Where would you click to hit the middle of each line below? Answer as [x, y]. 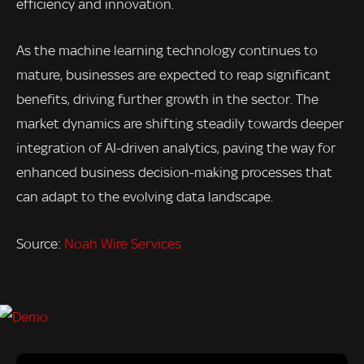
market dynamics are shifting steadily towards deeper [180, 124]
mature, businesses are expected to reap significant [173, 75]
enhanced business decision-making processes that [174, 173]
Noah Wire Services [123, 244]
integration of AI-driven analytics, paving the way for [176, 148]
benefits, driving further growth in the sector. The [167, 100]
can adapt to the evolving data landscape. [145, 197]
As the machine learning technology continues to [167, 51]
